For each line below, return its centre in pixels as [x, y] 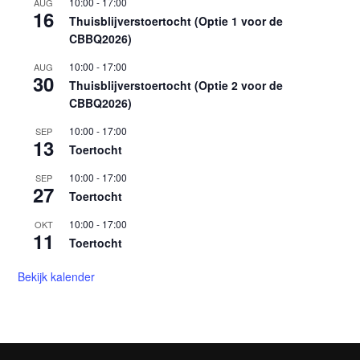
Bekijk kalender [57, 277]
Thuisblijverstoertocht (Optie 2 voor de [176, 86]
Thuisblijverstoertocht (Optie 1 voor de [176, 21]
